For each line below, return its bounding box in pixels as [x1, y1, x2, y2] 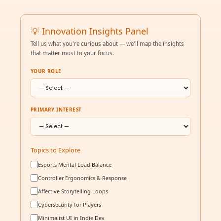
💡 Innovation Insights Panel [31, 25, 148, 37]
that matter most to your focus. [31, 49, 114, 57]
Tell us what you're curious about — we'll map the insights [31, 39, 184, 47]
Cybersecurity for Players [38, 201, 101, 209]
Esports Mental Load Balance [38, 161, 111, 169]
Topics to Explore [31, 146, 80, 155]
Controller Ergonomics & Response [38, 174, 127, 182]
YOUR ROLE [31, 68, 62, 75]
